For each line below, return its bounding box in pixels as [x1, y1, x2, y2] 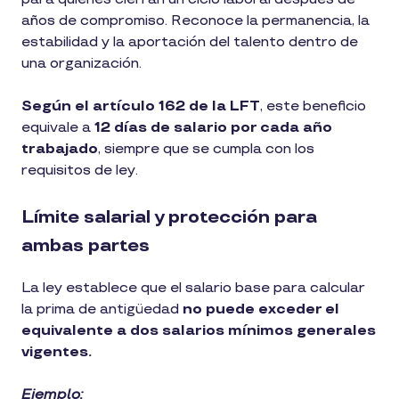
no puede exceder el [179, 300, 339, 318]
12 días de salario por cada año [91, 118, 332, 136]
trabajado [21, 140, 98, 158]
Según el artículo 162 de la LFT [21, 97, 260, 115]
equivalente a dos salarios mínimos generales [21, 322, 376, 339]
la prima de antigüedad [21, 300, 179, 318]
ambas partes [21, 234, 150, 256]
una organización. [21, 54, 142, 72]
